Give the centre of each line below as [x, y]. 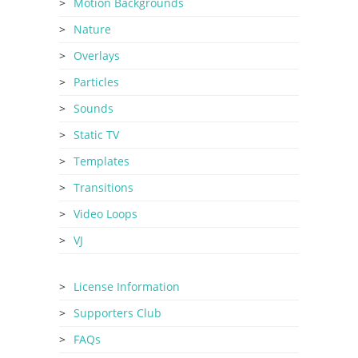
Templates [101, 161]
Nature [92, 29]
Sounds [93, 108]
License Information [127, 286]
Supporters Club [117, 313]
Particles [96, 82]
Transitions [103, 187]
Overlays [97, 56]
